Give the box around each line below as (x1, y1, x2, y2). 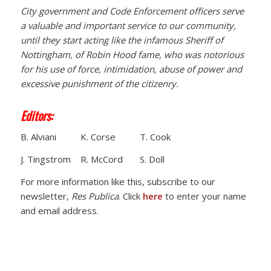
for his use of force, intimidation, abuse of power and (20, 62, 242, 75)
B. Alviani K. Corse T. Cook (20, 131, 171, 143)
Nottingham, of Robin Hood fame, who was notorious (20, 48, 244, 60)
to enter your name (162, 189, 246, 202)
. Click (118, 189, 143, 202)
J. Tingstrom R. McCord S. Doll (20, 153, 165, 166)
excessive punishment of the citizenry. (20, 77, 178, 90)
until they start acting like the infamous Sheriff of (20, 33, 223, 46)
